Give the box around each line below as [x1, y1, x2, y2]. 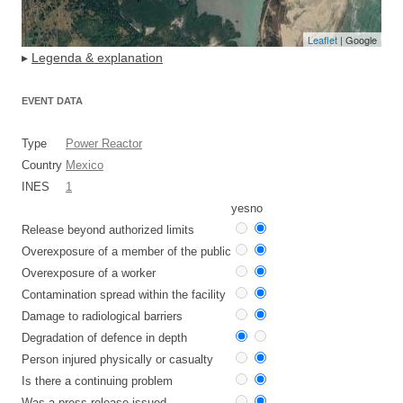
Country [22, 158, 66, 172]
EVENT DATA [22, 95, 83, 106]
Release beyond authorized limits [22, 223, 194, 237]
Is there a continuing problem [22, 374, 173, 388]
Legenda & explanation [31, 50, 163, 65]
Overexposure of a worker [22, 266, 156, 280]
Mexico [66, 158, 103, 172]
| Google [337, 32, 377, 47]
